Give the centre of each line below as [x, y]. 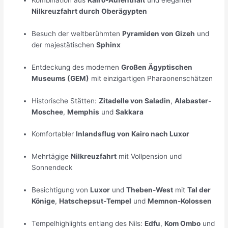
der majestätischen [64, 45]
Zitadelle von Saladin [135, 101]
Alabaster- [193, 101]
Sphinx [109, 45]
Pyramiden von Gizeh [159, 33]
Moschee [48, 112]
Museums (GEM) [61, 78]
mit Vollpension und [149, 156]
